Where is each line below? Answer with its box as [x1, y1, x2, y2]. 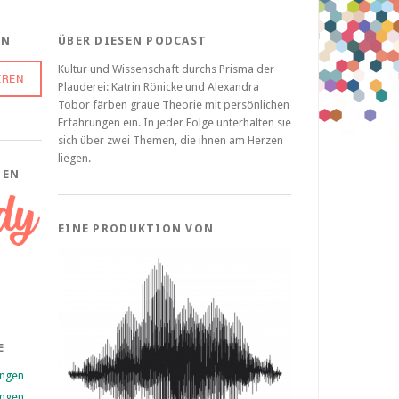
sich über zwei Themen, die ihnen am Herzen [58, 134, 283, 147]
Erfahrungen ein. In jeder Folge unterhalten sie [58, 116, 291, 129]
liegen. [58, 151, 91, 165]
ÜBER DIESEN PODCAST [58, 34, 208, 47]
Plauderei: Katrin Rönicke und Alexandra [58, 80, 259, 94]
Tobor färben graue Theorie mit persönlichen [58, 98, 289, 111]
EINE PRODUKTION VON [58, 222, 215, 235]
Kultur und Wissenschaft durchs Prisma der [58, 62, 274, 76]
